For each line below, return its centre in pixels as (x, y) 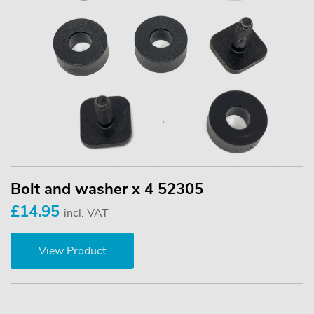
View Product (72, 251)
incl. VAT (86, 213)
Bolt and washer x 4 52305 (107, 189)
